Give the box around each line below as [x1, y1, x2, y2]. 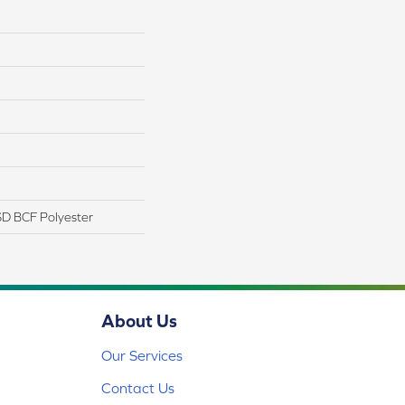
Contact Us [101, 380, 174, 397]
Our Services [101, 347, 183, 364]
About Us [101, 310, 177, 332]
